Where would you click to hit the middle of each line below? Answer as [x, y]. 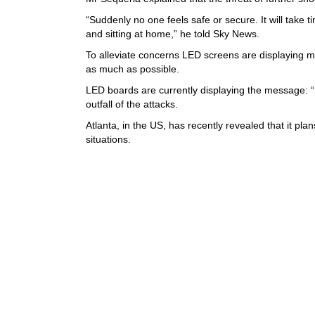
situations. [108, 140]
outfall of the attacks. [132, 104]
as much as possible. [133, 69]
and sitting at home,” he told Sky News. [173, 34]
